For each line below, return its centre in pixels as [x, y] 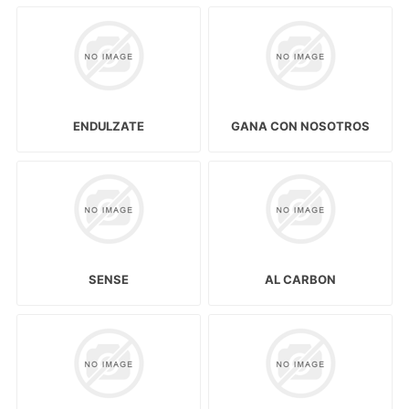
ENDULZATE [108, 126]
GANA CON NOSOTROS [301, 126]
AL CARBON [301, 280]
